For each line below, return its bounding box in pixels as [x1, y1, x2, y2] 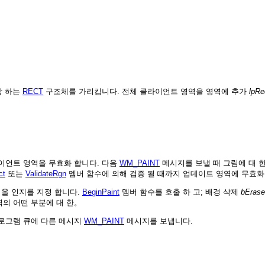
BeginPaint [82, 188, 119, 197]
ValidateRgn [25, 169, 66, 179]
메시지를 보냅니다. [124, 216, 193, 226]
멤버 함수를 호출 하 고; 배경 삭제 [119, 188, 241, 197]
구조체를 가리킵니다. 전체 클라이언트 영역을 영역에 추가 [43, 87, 249, 96]
